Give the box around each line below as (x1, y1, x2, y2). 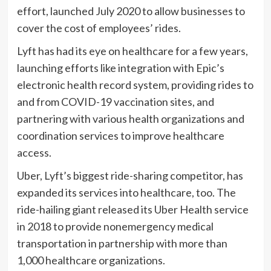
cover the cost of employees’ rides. (16, 21, 181, 35)
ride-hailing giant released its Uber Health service (16, 203, 249, 217)
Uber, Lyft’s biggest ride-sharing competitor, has (16, 169, 243, 183)
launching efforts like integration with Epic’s (16, 61, 224, 75)
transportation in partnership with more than (16, 237, 227, 250)
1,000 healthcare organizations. (16, 253, 165, 267)
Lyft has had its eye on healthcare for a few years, (16, 44, 248, 58)
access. (16, 146, 51, 160)
